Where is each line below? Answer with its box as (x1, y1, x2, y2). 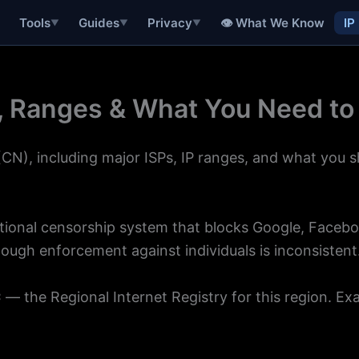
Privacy (147, 15, 192, 30)
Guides (78, 15, 119, 30)
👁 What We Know (220, 14, 325, 30)
